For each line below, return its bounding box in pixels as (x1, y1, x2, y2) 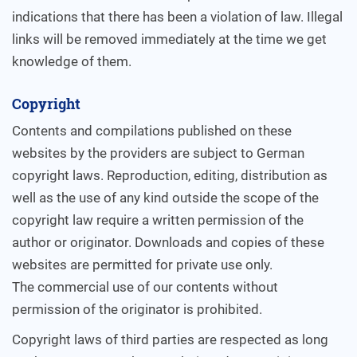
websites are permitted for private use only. (12, 257, 273, 273)
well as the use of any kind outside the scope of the (12, 190, 319, 206)
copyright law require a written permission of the (12, 212, 304, 228)
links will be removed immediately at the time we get (12, 31, 327, 47)
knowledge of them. (12, 53, 131, 69)
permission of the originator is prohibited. (12, 301, 262, 317)
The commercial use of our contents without (12, 279, 278, 295)
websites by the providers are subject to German (12, 145, 304, 161)
